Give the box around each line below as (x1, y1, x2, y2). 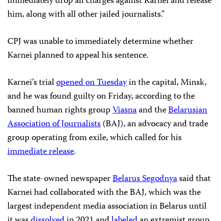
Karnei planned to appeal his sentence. (7, 48, 148, 63)
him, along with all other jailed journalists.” (7, 7, 165, 22)
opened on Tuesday (56, 75, 127, 90)
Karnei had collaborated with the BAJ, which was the (7, 185, 201, 200)
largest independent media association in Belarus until (7, 199, 207, 214)
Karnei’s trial (7, 75, 56, 90)
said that (177, 171, 211, 186)
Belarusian (168, 103, 207, 118)
